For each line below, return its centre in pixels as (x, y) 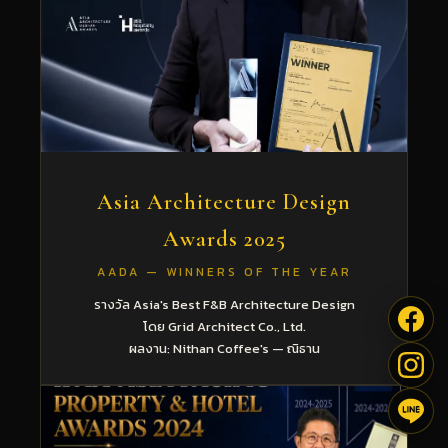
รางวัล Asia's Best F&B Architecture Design (224, 304)
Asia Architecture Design (224, 201)
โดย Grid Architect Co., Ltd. (224, 326)
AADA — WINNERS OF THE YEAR (224, 271)
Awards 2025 (224, 238)
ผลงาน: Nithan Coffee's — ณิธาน (224, 348)
